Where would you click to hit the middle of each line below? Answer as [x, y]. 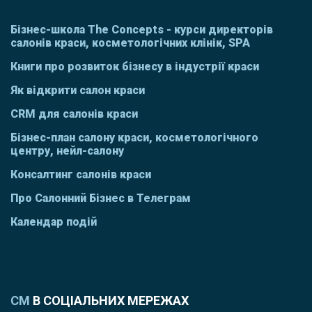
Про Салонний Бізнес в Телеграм [101, 198]
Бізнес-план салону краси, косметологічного [134, 138]
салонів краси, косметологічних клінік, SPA [130, 43]
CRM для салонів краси [74, 114]
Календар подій [54, 222]
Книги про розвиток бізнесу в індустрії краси [135, 67]
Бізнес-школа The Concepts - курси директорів [142, 30]
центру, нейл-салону [67, 151]
